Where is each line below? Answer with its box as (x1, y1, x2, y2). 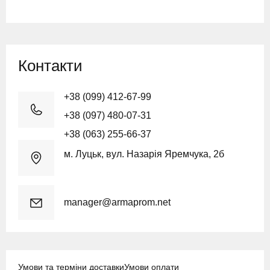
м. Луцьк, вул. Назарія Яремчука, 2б (64, 149, 224, 159)
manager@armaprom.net (64, 197, 171, 207)
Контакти (18, 57, 83, 75)
